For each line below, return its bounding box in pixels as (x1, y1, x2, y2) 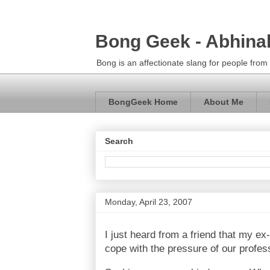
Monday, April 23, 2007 (105, 197, 192, 207)
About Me (204, 97, 243, 107)
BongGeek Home (108, 97, 178, 107)
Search (105, 136, 133, 146)
